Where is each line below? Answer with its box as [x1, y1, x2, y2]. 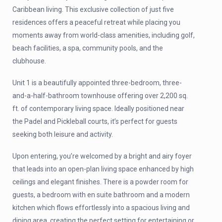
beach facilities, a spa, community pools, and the [12, 44, 163, 52]
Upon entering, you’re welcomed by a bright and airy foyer [12, 152, 192, 160]
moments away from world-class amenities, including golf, [12, 31, 195, 39]
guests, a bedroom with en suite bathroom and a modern [12, 191, 190, 199]
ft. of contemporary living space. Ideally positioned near [12, 105, 184, 112]
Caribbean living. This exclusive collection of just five [12, 5, 174, 13]
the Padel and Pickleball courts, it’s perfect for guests [12, 117, 177, 125]
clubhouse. [12, 57, 46, 65]
